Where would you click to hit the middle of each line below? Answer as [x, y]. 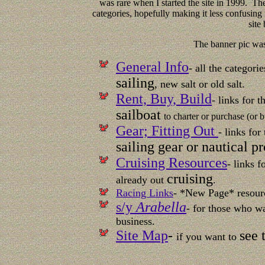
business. [135, 222]
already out [141, 180]
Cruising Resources [172, 163]
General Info [152, 67]
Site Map [142, 236]
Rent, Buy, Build [164, 99]
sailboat [138, 115]
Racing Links [145, 193]
